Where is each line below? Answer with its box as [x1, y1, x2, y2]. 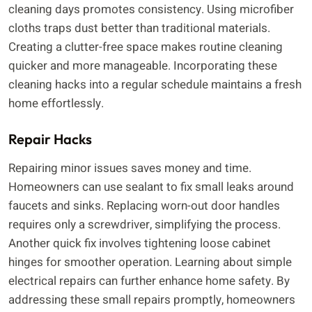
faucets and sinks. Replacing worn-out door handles [8, 196, 280, 214]
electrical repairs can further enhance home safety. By [8, 272, 290, 290]
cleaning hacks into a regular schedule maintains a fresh [8, 76, 302, 94]
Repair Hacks [8, 130, 92, 148]
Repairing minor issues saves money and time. [8, 159, 251, 177]
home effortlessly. [8, 95, 104, 113]
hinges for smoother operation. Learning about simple [8, 253, 292, 271]
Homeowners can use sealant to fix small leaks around [8, 178, 294, 196]
